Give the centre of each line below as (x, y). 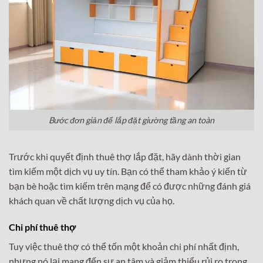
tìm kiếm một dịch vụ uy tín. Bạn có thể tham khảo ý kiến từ (128, 171)
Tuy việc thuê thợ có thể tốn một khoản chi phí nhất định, (124, 247)
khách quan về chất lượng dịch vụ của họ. (92, 200)
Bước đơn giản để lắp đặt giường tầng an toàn (131, 120)
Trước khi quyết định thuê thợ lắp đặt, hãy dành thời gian (125, 156)
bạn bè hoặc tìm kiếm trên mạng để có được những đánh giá (130, 186)
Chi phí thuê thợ (42, 227)
